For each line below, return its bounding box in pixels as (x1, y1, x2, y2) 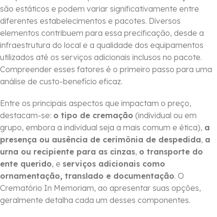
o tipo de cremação (53, 110, 133, 121)
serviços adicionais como (62, 159, 165, 169)
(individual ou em (133, 110, 197, 121)
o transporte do (139, 147, 203, 157)
